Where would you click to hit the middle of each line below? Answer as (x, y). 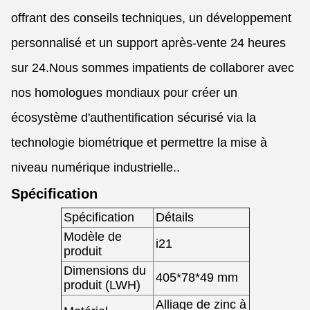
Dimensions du (104, 271)
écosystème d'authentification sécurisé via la (134, 118)
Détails (174, 217)
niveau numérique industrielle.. (95, 167)
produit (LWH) (102, 285)
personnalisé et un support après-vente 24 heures (148, 43)
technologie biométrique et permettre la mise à (139, 143)
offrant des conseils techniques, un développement (151, 18)
